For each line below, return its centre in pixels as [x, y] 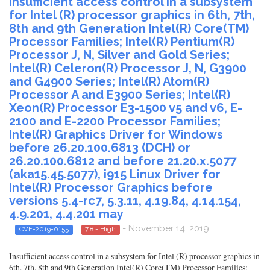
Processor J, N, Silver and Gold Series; [119, 55]
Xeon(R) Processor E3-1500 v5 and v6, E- [126, 108]
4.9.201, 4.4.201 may [66, 214]
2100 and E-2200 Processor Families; [115, 121]
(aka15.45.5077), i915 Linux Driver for [115, 174]
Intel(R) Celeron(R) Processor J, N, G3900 [128, 68]
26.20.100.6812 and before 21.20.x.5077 [123, 161]
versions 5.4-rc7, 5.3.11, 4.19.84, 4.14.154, [125, 201]
